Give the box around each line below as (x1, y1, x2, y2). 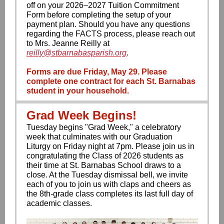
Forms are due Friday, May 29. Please (26, 67, 167, 76)
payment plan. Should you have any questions (26, 20, 190, 28)
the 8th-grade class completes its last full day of (26, 189, 193, 198)
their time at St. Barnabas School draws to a (26, 161, 181, 169)
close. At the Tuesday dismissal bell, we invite (26, 170, 188, 179)
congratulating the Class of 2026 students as (26, 151, 183, 160)
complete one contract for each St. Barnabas (26, 77, 195, 85)
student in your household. (26, 86, 129, 95)
